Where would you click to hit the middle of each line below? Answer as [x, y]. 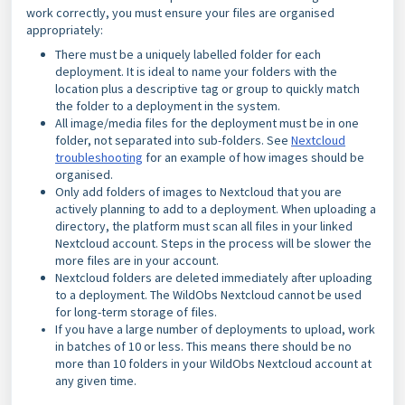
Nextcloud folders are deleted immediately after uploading [214, 278]
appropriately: [65, 30]
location [78, 89]
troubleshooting [99, 157]
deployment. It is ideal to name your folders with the [196, 71]
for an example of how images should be [254, 157]
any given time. [96, 381]
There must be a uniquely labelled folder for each [188, 54]
